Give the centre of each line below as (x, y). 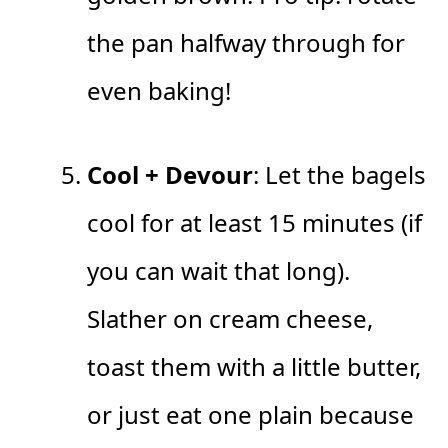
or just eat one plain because (250, 415)
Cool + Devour (170, 175)
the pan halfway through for (246, 43)
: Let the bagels (339, 175)
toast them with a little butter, (254, 367)
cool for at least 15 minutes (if (254, 223)
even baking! (159, 91)
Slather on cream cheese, (230, 319)
